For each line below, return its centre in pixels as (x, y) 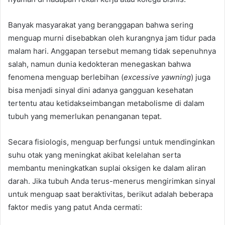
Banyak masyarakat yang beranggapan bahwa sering (101, 25)
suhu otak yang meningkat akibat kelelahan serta (94, 155)
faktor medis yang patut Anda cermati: (75, 207)
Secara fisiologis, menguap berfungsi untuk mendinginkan (111, 142)
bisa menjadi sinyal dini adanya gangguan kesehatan (101, 90)
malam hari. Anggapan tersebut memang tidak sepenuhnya (112, 51)
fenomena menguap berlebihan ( (66, 77)
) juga (201, 77)
